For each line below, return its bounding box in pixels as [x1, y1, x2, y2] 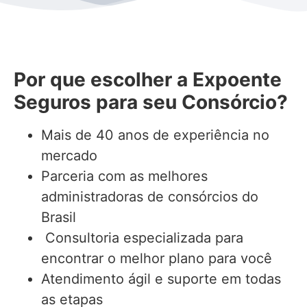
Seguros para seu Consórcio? [14, 90, 288, 114]
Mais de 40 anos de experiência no [41, 126, 269, 143]
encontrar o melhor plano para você [41, 249, 272, 267]
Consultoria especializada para [41, 229, 243, 246]
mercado [41, 147, 97, 164]
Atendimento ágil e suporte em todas [41, 270, 281, 287]
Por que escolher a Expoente [14, 67, 282, 91]
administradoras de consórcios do [41, 188, 258, 205]
